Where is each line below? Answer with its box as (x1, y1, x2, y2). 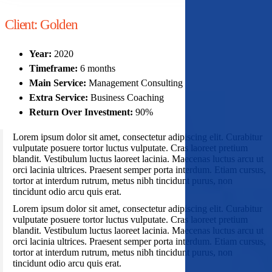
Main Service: (29, 78, 89, 89)
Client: (5, 16, 37, 33)
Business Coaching (90, 92, 164, 103)
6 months (80, 63, 115, 74)
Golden (36, 16, 78, 33)
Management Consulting (89, 78, 183, 89)
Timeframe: (29, 63, 80, 74)
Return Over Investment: (29, 107, 135, 118)
